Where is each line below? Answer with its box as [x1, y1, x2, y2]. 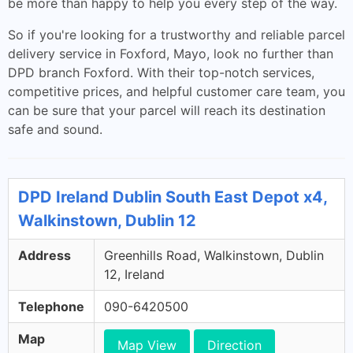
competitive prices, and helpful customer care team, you [8, 84, 345, 99]
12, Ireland [104, 266, 165, 282]
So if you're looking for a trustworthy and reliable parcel [8, 27, 345, 43]
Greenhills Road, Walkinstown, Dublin [104, 247, 324, 263]
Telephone [18, 299, 84, 314]
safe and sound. [8, 121, 102, 137]
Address [18, 247, 71, 263]
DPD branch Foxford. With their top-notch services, [8, 65, 314, 80]
